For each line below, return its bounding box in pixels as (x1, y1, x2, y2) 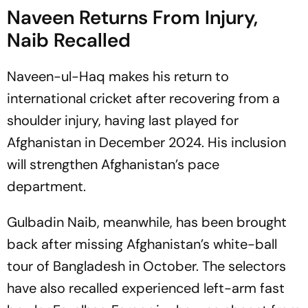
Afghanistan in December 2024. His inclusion (7, 133, 286, 151)
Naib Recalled (7, 27, 131, 53)
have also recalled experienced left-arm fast (7, 278, 285, 297)
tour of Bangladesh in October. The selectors (7, 256, 286, 275)
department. (7, 177, 86, 195)
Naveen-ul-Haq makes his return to (7, 67, 229, 85)
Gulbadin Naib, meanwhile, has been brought (7, 212, 287, 231)
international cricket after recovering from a (7, 89, 280, 107)
